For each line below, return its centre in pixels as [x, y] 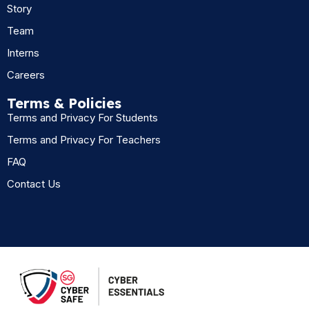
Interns [23, 52]
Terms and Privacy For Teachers [84, 139]
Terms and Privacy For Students [82, 117]
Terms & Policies [64, 103]
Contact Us [34, 183]
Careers [26, 74]
